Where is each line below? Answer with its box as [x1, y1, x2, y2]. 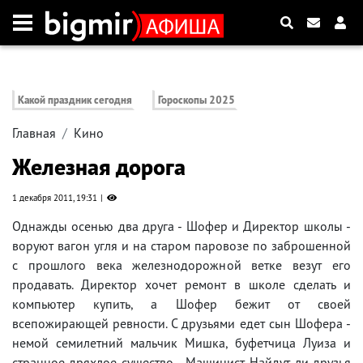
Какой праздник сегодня [18, 93, 132, 108]
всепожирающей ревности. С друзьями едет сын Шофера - [12, 315, 351, 332]
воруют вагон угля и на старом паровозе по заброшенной [12, 237, 351, 254]
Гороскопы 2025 [158, 93, 236, 108]
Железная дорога [12, 152, 186, 182]
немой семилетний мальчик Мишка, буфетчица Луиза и [12, 335, 351, 352]
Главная [12, 125, 56, 142]
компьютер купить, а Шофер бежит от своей [12, 296, 351, 313]
